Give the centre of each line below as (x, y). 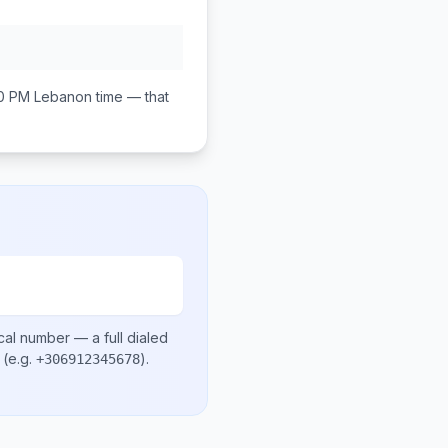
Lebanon (63, 96)
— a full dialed (119, 337)
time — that (130, 96)
